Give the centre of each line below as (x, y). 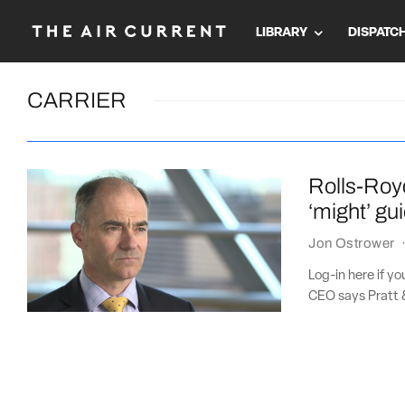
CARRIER (77, 100)
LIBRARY (282, 33)
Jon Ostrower (352, 243)
